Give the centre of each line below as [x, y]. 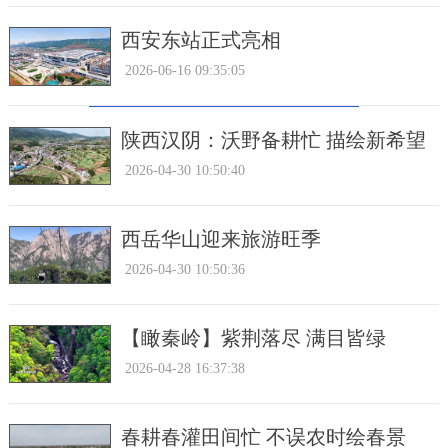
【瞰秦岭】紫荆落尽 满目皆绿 [253, 339]
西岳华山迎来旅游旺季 [220, 239]
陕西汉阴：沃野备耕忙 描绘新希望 [273, 140]
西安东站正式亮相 [200, 41]
